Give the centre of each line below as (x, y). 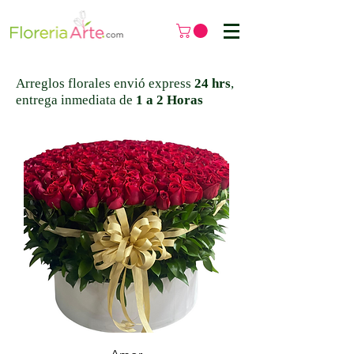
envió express (153, 83)
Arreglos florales (63, 83)
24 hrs (213, 83)
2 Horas (180, 100)
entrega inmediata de (76, 100)
